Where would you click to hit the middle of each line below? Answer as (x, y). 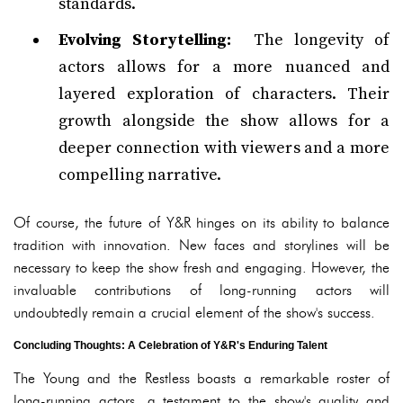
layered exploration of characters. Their (224, 94)
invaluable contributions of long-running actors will (201, 290)
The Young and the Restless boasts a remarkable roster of (201, 378)
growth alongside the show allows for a (224, 121)
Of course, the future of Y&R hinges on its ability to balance (201, 223)
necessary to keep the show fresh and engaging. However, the (201, 268)
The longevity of (311, 40)
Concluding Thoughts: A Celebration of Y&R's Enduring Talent (170, 345)
